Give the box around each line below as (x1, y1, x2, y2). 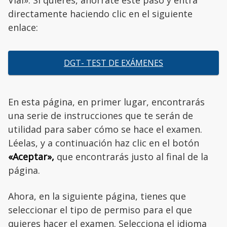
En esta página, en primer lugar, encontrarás (8, 96, 205, 108)
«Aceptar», (8, 150, 54, 163)
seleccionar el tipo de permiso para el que (8, 204, 192, 216)
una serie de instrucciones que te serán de (8, 109, 193, 122)
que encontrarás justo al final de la (54, 150, 208, 163)
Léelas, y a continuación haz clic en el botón (8, 137, 199, 149)
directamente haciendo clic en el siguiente (8, 8, 193, 20)
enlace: (8, 21, 38, 34)
